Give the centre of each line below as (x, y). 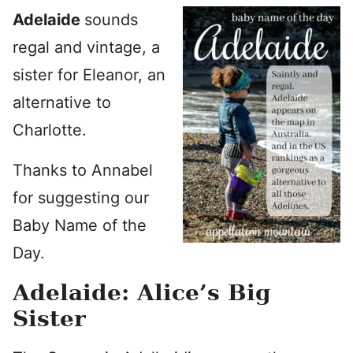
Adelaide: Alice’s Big (142, 293)
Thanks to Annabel (83, 170)
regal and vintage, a (86, 47)
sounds (111, 20)
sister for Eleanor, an (89, 75)
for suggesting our (81, 198)
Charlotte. (50, 130)
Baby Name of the (80, 225)
